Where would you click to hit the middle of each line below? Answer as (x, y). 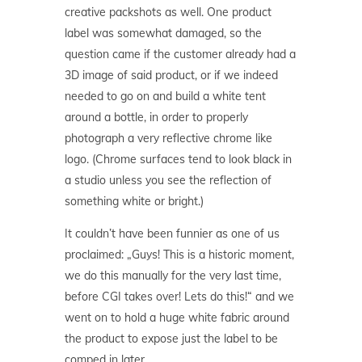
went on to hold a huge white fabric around (177, 318)
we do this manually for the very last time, (173, 276)
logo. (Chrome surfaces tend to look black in (178, 159)
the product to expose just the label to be (171, 339)
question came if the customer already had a (180, 54)
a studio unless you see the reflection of (168, 180)
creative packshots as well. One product (168, 12)
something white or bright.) (134, 201)
